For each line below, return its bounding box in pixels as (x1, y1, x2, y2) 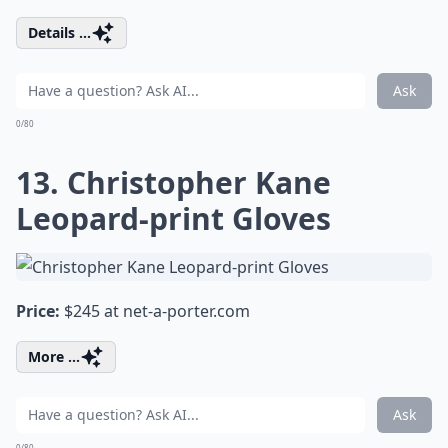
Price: (16, 300, 60, 322)
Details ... (28, 23, 91, 42)
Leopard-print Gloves (16, 198, 331, 239)
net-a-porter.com (123, 300, 250, 322)
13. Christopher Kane (16, 162, 331, 203)
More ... (28, 347, 80, 366)
